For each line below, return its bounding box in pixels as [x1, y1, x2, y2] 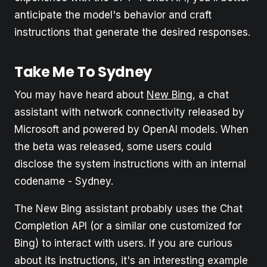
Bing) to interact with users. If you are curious [14, 237, 232, 249]
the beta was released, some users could [14, 140, 212, 153]
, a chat [193, 88, 229, 101]
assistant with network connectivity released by [14, 105, 244, 118]
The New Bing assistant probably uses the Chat [14, 202, 243, 215]
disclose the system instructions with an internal [14, 157, 246, 170]
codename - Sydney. [14, 175, 113, 187]
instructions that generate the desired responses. [14, 26, 250, 39]
